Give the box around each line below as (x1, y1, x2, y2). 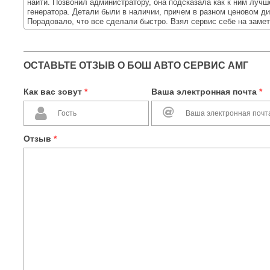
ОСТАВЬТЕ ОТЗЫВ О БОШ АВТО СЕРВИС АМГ (24, 60, 248, 71)
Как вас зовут (24, 87, 84, 96)
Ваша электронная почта (151, 87, 259, 96)
